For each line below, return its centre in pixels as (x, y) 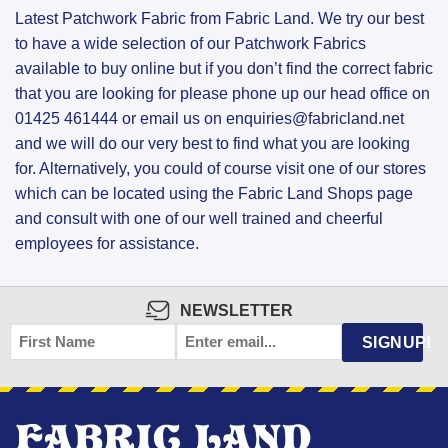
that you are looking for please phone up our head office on (222, 94)
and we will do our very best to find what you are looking (212, 144)
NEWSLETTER (236, 310)
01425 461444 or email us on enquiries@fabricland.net (209, 119)
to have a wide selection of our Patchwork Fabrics (190, 44)
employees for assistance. (107, 244)
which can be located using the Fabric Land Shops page (214, 194)
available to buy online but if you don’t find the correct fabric (224, 69)
